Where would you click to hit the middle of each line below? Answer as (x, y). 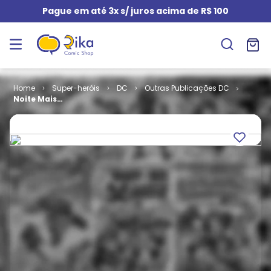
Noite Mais (35, 99)
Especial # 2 (38, 121)
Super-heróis (76, 88)
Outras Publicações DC (187, 88)
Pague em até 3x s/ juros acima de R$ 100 (135, 11)
